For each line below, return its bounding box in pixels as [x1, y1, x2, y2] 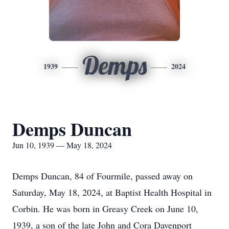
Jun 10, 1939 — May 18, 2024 [12, 140, 112, 150]
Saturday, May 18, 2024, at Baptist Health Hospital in [12, 186, 212, 198]
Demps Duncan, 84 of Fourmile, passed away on [12, 170, 193, 182]
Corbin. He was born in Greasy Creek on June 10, [12, 202, 198, 215]
